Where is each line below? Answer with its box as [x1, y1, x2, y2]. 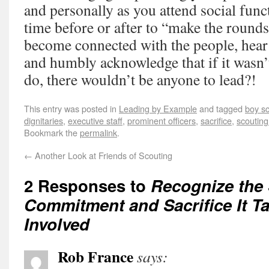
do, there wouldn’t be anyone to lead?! [24, 69, 256, 89]
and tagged [197, 102, 245, 115]
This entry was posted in [24, 102, 119, 115]
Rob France [58, 245, 133, 268]
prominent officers [127, 114, 196, 127]
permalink [80, 126, 117, 139]
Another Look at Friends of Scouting [32, 149, 172, 162]
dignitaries [24, 114, 63, 127]
